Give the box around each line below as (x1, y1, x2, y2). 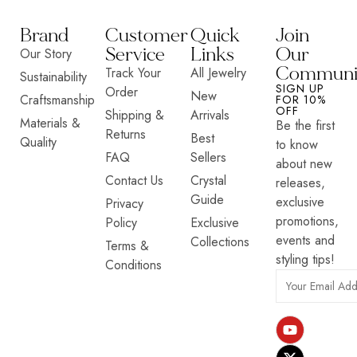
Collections (190, 232, 249, 251)
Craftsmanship (20, 90, 95, 109)
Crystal (190, 171, 226, 190)
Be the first (276, 116, 335, 135)
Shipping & (105, 105, 164, 124)
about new (276, 154, 332, 173)
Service (105, 41, 165, 66)
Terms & (105, 236, 149, 255)
